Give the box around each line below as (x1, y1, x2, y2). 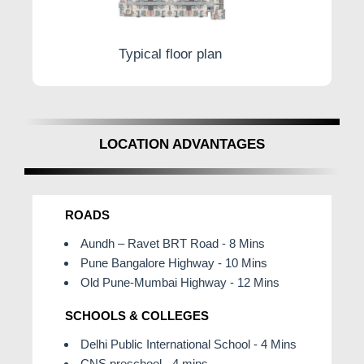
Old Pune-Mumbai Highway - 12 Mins (77, 275, 279, 290)
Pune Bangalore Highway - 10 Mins (77, 256, 267, 271)
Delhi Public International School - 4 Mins (77, 337, 297, 352)
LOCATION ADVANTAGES (99, 136, 265, 153)
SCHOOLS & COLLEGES (65, 309, 209, 323)
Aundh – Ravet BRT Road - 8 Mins (77, 236, 265, 251)
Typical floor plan (118, 45, 222, 62)
